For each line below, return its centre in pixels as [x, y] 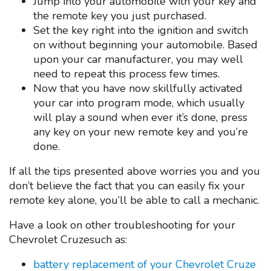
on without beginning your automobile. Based [145, 44]
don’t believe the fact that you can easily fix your [127, 185]
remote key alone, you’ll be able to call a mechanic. [134, 200]
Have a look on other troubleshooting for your [122, 225]
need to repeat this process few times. [126, 73]
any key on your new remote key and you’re [141, 132]
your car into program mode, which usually [139, 103]
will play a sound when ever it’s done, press [140, 117]
